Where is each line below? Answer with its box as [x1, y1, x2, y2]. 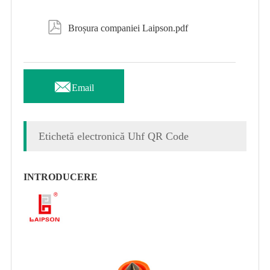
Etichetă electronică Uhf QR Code [38, 130, 189, 142]
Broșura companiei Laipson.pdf [67, 23, 188, 33]
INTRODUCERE [23, 171, 98, 182]
